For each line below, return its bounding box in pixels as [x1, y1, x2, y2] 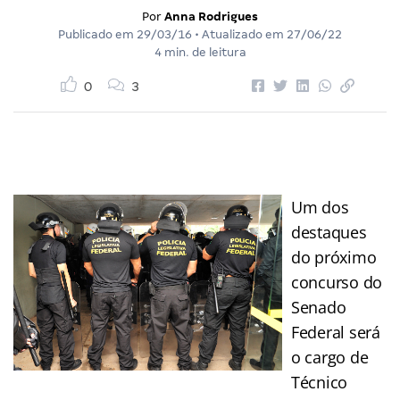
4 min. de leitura [154, 45, 246, 59]
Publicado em [58, 27, 137, 41]
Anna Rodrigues [164, 9, 258, 23]
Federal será [291, 321, 380, 343]
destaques [291, 221, 367, 243]
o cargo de [291, 346, 369, 368]
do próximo [291, 246, 377, 268]
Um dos [291, 196, 349, 218]
